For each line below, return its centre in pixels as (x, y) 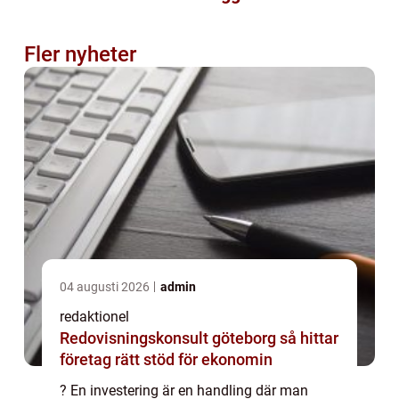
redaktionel (94, 317)
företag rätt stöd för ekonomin (166, 360)
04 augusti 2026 (106, 287)
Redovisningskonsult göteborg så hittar (170, 338)
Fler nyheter (80, 55)
